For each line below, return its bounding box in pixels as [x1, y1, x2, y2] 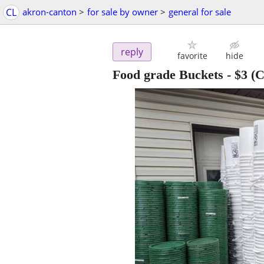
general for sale [169, 6, 231, 18]
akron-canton [22, 6, 77, 18]
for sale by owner [87, 6, 158, 18]
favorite [177, 50, 207, 62]
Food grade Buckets [113, 67, 223, 82]
